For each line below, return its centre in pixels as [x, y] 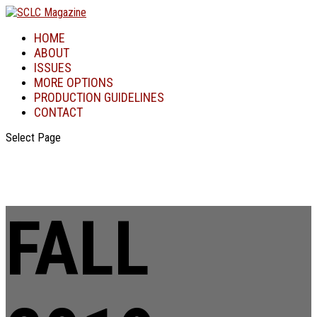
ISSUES [53, 68]
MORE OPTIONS [74, 82]
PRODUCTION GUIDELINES [99, 97]
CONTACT [58, 112]
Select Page [33, 138]
